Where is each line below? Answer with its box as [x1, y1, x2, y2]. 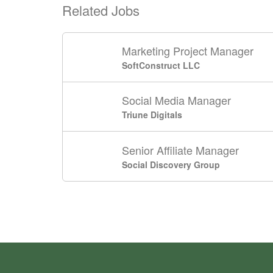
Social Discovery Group [122, 158, 221, 171]
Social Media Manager [122, 92, 232, 108]
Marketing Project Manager [122, 43, 254, 58]
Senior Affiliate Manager [122, 141, 239, 158]
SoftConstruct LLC [122, 59, 200, 71]
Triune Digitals [122, 108, 183, 121]
